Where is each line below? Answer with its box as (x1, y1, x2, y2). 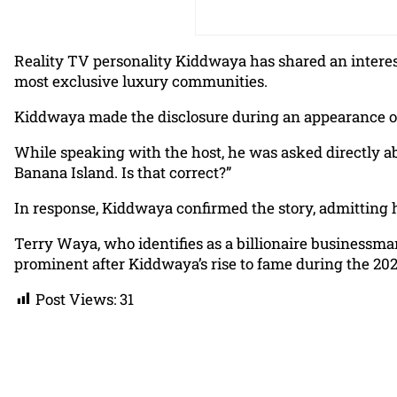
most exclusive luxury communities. (14, 70, 268, 91)
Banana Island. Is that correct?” (14, 161, 231, 183)
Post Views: (35, 288, 116, 309)
